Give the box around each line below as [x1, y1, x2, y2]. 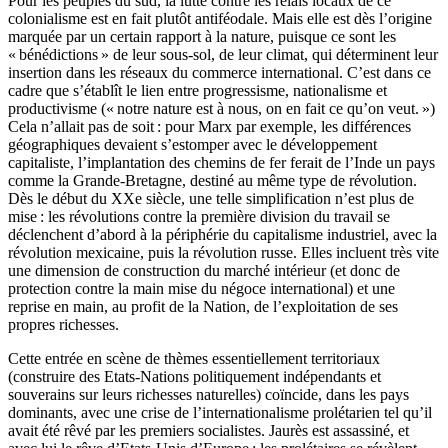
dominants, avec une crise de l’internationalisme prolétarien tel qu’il [8, 404, 432, 422]
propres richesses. [8, 316, 119, 334]
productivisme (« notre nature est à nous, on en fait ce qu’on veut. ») [8, 100, 435, 118]
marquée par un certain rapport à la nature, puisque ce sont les [8, 28, 396, 46]
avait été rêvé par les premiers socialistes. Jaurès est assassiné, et [8, 422, 409, 440]
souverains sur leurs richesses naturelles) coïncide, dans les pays [8, 386, 409, 404]
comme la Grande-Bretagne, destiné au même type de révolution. [8, 172, 417, 190]
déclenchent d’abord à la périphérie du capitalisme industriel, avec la [8, 226, 437, 244]
